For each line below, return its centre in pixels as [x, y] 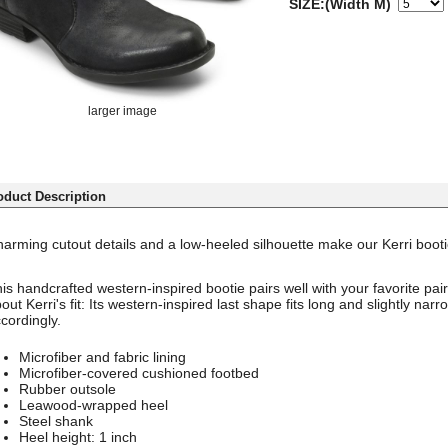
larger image [122, 110]
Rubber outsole [68, 388]
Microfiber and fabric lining [103, 356]
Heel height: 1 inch [78, 436]
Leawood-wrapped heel [94, 404]
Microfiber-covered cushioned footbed [139, 372]
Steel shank [56, 420]
